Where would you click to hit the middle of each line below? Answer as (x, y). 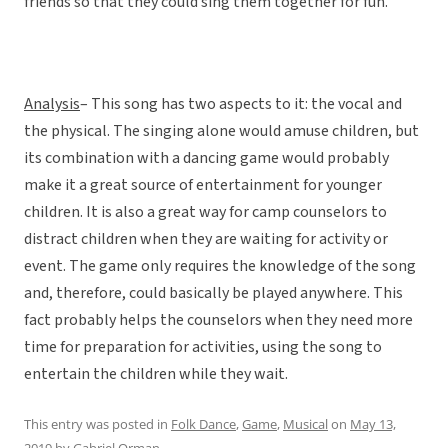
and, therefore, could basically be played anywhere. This (213, 293)
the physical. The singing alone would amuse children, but (221, 131)
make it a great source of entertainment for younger (203, 185)
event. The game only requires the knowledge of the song (220, 266)
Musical (305, 424)
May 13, (373, 424)
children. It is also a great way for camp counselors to (205, 212)
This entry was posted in (97, 424)
